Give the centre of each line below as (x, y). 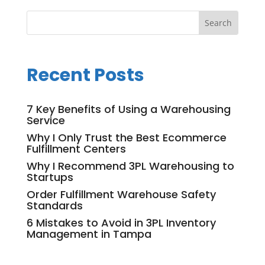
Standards (54, 206)
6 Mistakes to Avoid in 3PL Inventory (121, 223)
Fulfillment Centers (76, 149)
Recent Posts (85, 75)
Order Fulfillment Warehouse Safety (121, 195)
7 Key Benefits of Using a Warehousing (128, 109)
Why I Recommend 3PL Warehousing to (130, 166)
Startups (50, 177)
